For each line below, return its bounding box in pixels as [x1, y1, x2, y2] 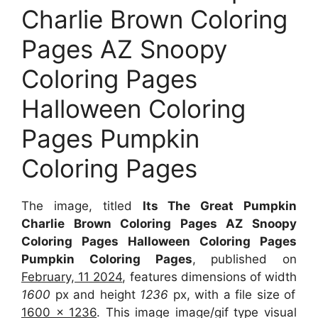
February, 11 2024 [21, 269, 123, 284]
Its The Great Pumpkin [142, 198, 297, 213]
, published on [192, 251, 297, 266]
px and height [50, 287, 136, 302]
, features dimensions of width [122, 269, 297, 284]
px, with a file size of [172, 287, 296, 302]
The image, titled [21, 198, 143, 213]
